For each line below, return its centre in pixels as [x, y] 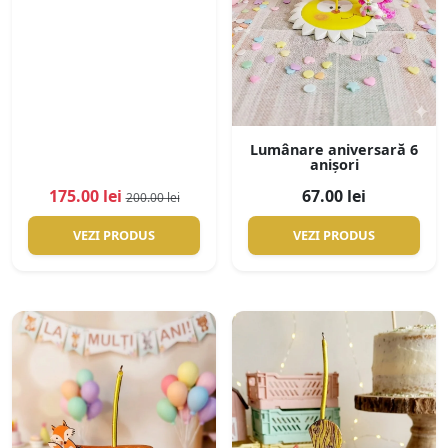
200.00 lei [152, 198]
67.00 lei [334, 196]
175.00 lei [85, 196]
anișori [334, 164]
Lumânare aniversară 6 [334, 149]
